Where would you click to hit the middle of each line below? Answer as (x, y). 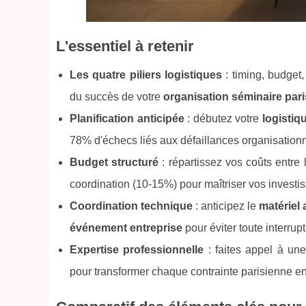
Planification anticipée (127, 119)
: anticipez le (226, 206)
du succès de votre (116, 97)
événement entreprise (126, 228)
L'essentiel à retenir (125, 46)
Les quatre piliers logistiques (146, 75)
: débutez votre (223, 119)
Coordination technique (131, 206)
